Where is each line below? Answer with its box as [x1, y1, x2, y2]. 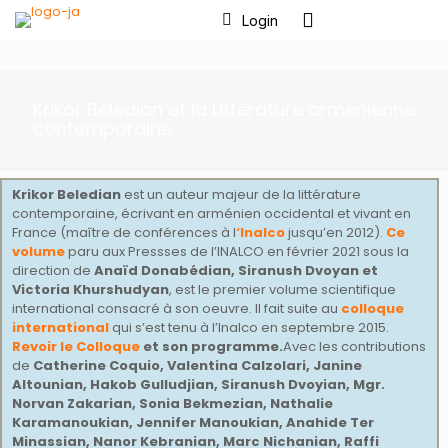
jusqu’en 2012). [288, 223, 386, 242]
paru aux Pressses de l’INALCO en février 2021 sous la [68, 242, 409, 261]
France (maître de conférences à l [12, 223, 236, 242]
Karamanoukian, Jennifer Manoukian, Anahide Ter [12, 413, 374, 432]
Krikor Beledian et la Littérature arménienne [33, 97, 415, 122]
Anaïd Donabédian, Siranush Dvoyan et [94, 261, 378, 280]
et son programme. [143, 337, 283, 356]
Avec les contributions [283, 337, 426, 356]
